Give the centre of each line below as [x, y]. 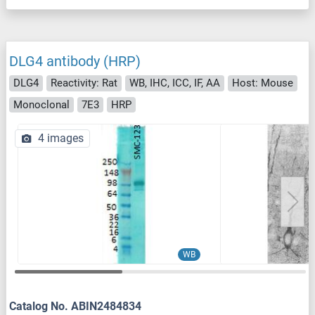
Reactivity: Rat [84, 83]
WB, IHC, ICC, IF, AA [175, 83]
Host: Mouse [263, 83]
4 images [61, 139]
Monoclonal [41, 104]
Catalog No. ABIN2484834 [75, 307]
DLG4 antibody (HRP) [75, 62]
